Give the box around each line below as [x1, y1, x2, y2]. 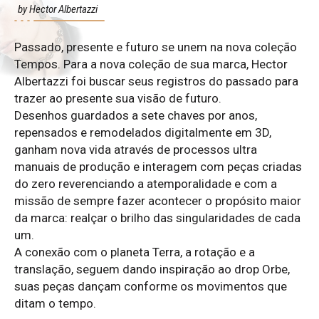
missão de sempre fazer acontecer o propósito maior [14, 194, 301, 209]
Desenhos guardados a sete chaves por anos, [14, 108, 257, 123]
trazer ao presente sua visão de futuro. [14, 91, 221, 106]
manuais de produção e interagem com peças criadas [14, 159, 302, 174]
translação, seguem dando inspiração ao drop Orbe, [14, 262, 290, 277]
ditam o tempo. [14, 296, 96, 311]
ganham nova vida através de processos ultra [14, 142, 257, 157]
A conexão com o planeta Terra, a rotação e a [14, 245, 255, 260]
